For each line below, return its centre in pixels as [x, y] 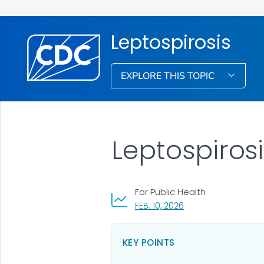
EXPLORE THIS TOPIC [169, 76]
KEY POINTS [148, 242]
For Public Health [170, 192]
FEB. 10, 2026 [159, 205]
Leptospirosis [171, 42]
